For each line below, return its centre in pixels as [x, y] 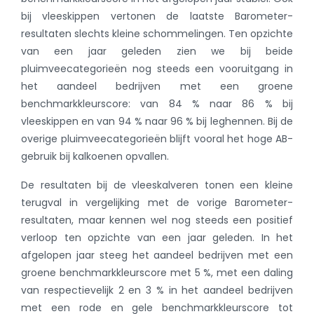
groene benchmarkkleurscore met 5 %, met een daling [157, 273]
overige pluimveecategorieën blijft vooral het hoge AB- [157, 139]
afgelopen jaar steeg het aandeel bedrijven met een [157, 255]
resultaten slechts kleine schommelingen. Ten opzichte [157, 34]
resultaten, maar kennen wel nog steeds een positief [157, 220]
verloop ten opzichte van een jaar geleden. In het [157, 238]
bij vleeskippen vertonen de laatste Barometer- [157, 16]
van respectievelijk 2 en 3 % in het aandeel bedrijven [157, 290]
